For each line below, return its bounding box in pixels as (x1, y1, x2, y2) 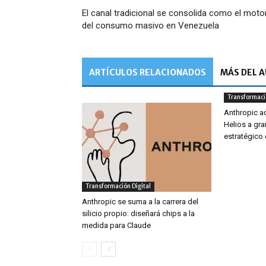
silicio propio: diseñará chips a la (82, 209, 195, 218)
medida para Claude (82, 221, 151, 230)
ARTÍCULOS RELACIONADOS (89, 67, 206, 78)
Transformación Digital (85, 182, 151, 190)
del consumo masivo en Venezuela (82, 20, 219, 31)
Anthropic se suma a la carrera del (82, 197, 198, 206)
